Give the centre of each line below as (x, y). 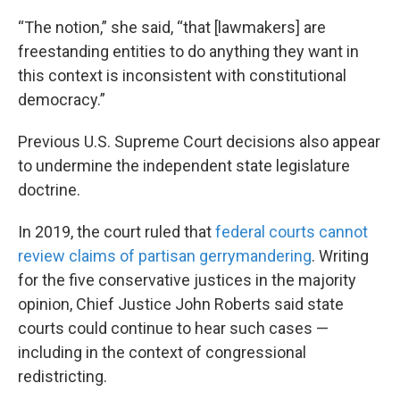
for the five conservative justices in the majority (187, 280)
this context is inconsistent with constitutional (182, 76)
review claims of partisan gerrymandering (165, 256)
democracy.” (62, 100)
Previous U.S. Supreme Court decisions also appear (199, 142)
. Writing (340, 256)
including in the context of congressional (162, 353)
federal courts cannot (292, 232)
